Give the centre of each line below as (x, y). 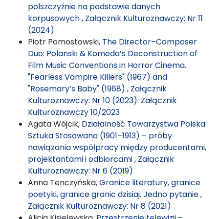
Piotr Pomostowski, (65, 42)
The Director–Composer (150, 42)
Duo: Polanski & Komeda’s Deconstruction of (113, 53)
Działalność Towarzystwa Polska (143, 124)
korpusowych (55, 18)
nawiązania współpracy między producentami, (117, 147)
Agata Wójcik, (55, 124)
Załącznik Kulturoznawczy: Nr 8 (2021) (99, 206)
